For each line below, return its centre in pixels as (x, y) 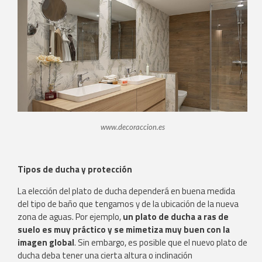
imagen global (46, 242)
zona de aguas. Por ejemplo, (70, 216)
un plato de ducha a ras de (176, 216)
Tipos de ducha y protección (75, 170)
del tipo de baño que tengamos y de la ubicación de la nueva (128, 204)
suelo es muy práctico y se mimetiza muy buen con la (124, 229)
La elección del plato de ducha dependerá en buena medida (126, 191)
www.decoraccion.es (132, 127)
